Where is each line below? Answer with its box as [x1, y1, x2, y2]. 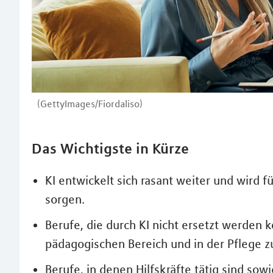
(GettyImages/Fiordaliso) [37, 97, 143, 110]
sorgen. [45, 191, 85, 207]
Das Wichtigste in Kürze [32, 139, 189, 157]
